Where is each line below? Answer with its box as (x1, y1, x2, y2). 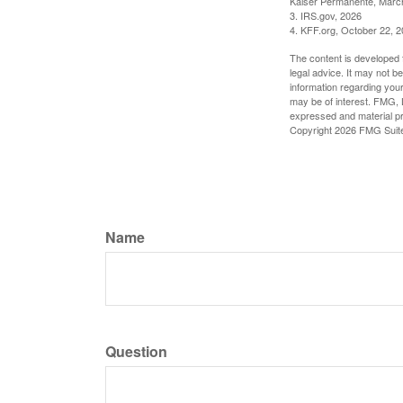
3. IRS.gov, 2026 (290, 8, 362, 22)
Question (105, 341, 167, 362)
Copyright (290, 122, 335, 137)
